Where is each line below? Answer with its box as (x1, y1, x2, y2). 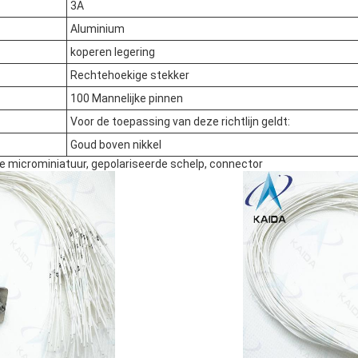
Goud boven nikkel (70, 138, 161, 152)
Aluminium (70, 22, 125, 36)
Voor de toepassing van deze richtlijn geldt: (70, 115, 290, 129)
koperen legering (70, 46, 155, 59)
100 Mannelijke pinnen (70, 92, 183, 105)
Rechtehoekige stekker (70, 69, 189, 82)
